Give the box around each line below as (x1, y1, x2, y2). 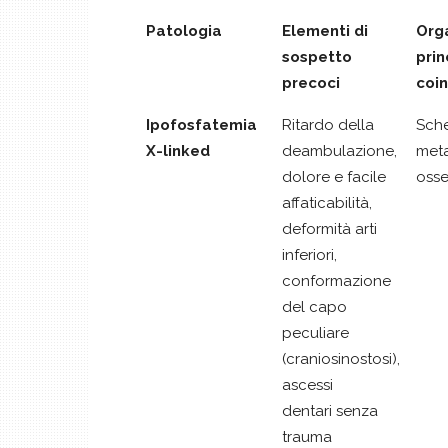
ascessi (282, 375, 333, 394)
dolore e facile (282, 167, 386, 186)
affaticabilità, (282, 193, 372, 212)
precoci (282, 73, 340, 92)
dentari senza (282, 401, 378, 420)
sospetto (282, 47, 352, 66)
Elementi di (282, 21, 368, 40)
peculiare (282, 323, 349, 342)
